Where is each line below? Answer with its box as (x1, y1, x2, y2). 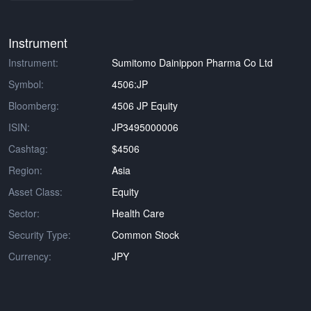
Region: (8, 163, 42, 177)
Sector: (8, 206, 40, 220)
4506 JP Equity (112, 99, 178, 112)
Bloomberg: (8, 99, 59, 112)
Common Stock (112, 228, 180, 242)
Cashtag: (8, 142, 48, 155)
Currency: (8, 249, 51, 263)
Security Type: (8, 228, 71, 242)
